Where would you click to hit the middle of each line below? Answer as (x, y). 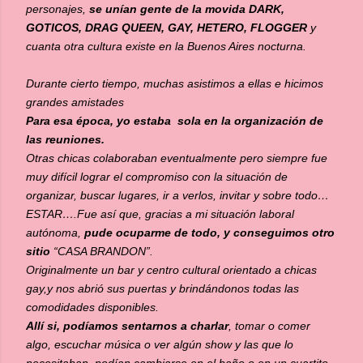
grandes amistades (75, 102)
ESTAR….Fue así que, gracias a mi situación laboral (160, 214)
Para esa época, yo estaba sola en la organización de (175, 121)
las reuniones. (65, 139)
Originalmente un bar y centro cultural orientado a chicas (171, 270)
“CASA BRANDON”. (102, 251)
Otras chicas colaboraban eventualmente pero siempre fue (177, 158)
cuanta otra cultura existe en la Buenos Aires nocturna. (166, 46)
